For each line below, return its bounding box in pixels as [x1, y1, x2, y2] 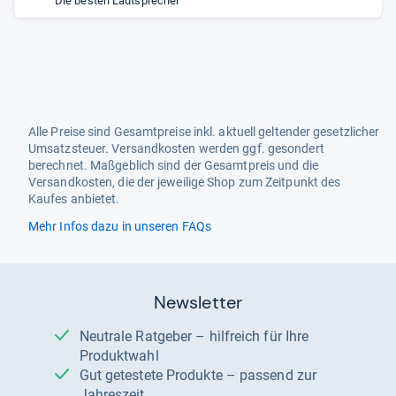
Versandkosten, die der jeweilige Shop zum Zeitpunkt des [28, 175, 341, 189]
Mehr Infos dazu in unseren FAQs [28, 219, 211, 233]
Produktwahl [79, 347, 159, 364]
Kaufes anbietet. [28, 192, 120, 206]
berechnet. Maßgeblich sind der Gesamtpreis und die [28, 158, 318, 172]
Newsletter [154, 291, 242, 314]
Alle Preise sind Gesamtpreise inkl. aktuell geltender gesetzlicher [28, 125, 380, 139]
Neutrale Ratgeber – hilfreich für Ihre [79, 328, 89, 345]
